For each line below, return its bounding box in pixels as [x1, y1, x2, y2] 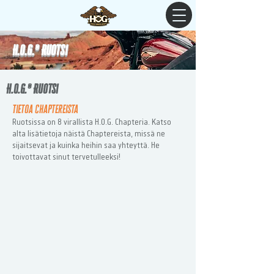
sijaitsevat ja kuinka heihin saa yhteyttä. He [12, 139, 160, 150]
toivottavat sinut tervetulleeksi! [12, 151, 120, 161]
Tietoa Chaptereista [12, 103, 78, 115]
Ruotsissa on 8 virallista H [12, 116, 99, 127]
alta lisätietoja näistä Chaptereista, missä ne [12, 128, 165, 138]
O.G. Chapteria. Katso [101, 116, 171, 127]
